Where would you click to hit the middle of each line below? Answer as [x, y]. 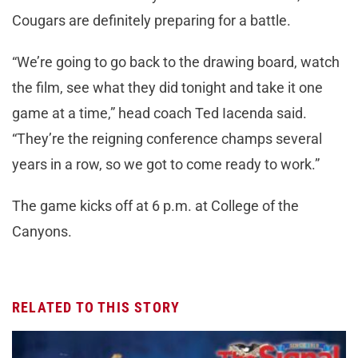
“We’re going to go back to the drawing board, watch [176, 62]
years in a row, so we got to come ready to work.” [166, 164]
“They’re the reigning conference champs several [167, 138]
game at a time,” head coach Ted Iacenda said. [159, 113]
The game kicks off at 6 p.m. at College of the [155, 205]
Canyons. [42, 231]
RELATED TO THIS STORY [96, 307]
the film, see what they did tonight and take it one [167, 87]
